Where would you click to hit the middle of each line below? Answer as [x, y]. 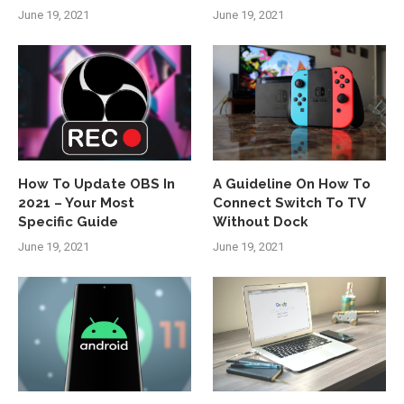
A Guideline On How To [292, 184]
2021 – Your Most [76, 202]
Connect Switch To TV [289, 202]
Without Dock [261, 221]
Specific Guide [68, 221]
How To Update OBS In [96, 184]
